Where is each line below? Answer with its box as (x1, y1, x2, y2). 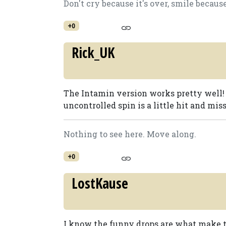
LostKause (72, 174, 128, 193)
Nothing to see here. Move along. (64, 129, 196, 139)
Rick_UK (72, 43, 115, 62)
